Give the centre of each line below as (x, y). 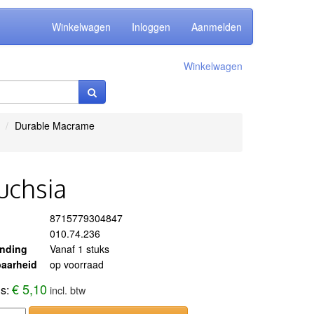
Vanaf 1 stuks (80, 249)
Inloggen (151, 27)
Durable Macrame (54, 125)
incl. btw (68, 290)
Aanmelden (217, 27)
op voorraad (77, 264)
